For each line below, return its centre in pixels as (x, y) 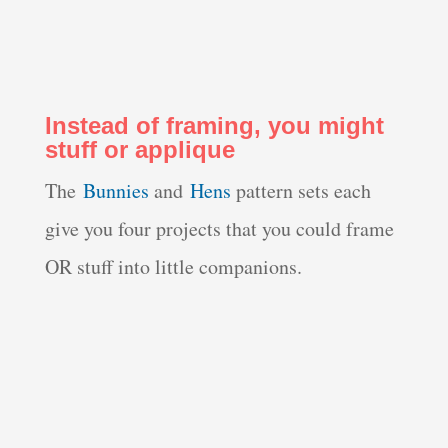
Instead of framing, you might (214, 125)
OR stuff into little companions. (173, 266)
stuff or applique (139, 149)
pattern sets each (300, 190)
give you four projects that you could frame (219, 228)
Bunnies (115, 190)
